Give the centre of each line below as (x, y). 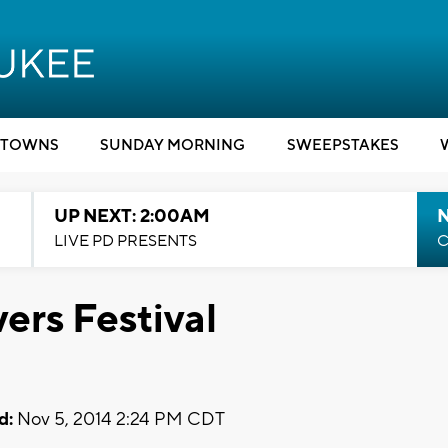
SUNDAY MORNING (172, 145)
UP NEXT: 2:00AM (131, 216)
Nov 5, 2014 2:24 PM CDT (119, 419)
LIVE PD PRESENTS (125, 241)
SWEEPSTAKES (342, 145)
